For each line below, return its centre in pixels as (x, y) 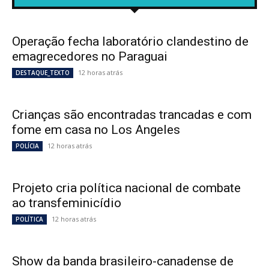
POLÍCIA (27, 146)
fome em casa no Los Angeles (96, 130)
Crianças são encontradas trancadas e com (132, 115)
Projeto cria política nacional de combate (126, 188)
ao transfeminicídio (67, 203)
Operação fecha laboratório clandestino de (130, 42)
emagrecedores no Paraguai (90, 57)
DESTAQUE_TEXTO (43, 73)
